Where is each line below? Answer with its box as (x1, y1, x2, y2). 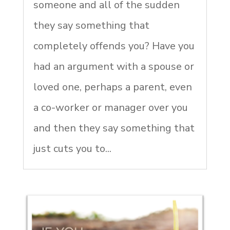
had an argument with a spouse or (33, 60, 194, 74)
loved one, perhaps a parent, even (33, 80, 192, 94)
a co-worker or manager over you (33, 101, 188, 115)
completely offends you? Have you (33, 39, 195, 53)
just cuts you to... (33, 142, 111, 156)
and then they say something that (33, 121, 195, 136)
